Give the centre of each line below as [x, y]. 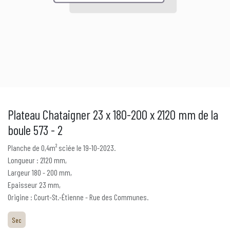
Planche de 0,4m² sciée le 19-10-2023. [62, 148]
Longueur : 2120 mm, [37, 160]
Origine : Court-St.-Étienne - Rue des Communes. [78, 197]
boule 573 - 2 [35, 130]
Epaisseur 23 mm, [34, 185]
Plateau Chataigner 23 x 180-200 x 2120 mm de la [113, 114]
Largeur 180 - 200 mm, [40, 172]
